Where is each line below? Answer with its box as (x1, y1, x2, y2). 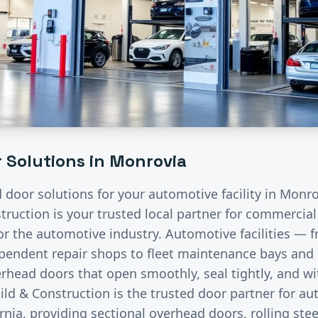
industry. (106, 224, 165, 242)
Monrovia (109, 149, 187, 172)
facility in (218, 185, 280, 202)
